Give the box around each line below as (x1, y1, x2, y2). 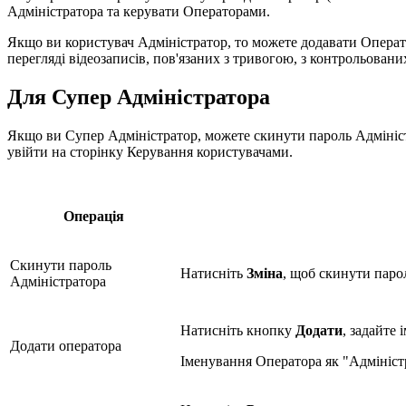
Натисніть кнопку (180, 322, 295, 338)
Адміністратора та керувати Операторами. (7, 3, 270, 19)
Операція (63, 208, 124, 224)
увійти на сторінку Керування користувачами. (7, 143, 293, 159)
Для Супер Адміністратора (7, 84, 270, 109)
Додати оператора (10, 337, 121, 353)
